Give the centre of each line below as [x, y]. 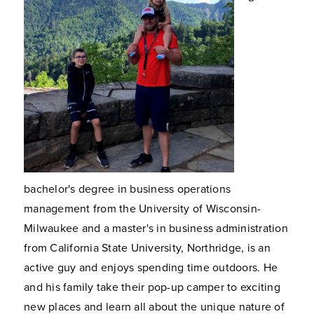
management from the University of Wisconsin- [142, 209]
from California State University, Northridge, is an [147, 248]
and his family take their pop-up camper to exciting [152, 287]
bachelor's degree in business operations [127, 189]
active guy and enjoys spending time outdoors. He [151, 267]
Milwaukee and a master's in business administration [156, 228]
